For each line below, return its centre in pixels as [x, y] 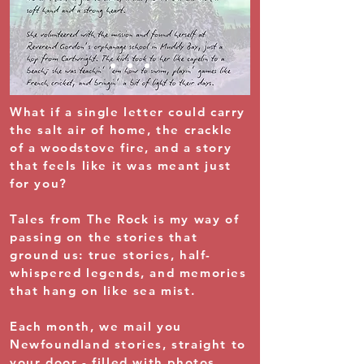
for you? [41, 183]
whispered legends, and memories [128, 273]
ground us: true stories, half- [111, 255]
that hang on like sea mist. [103, 290]
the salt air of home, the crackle [121, 130]
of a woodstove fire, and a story [121, 147]
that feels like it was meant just [121, 165]
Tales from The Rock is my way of [125, 219]
